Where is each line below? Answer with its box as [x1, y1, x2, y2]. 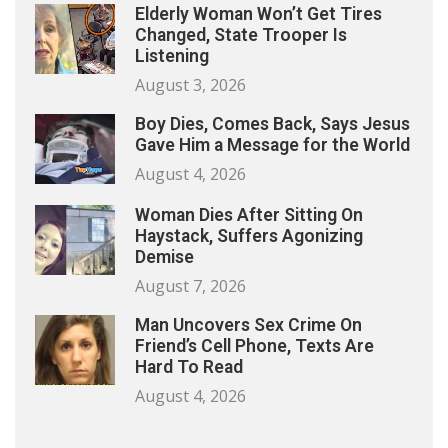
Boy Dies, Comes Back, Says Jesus [135, 113, 410, 134]
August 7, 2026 [135, 274, 246, 297]
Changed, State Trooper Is [135, 24, 347, 45]
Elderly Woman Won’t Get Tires [135, 3, 382, 24]
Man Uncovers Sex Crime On [135, 314, 362, 335]
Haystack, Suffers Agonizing [135, 225, 363, 246]
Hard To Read [135, 356, 243, 377]
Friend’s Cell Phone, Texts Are [135, 335, 374, 356]
